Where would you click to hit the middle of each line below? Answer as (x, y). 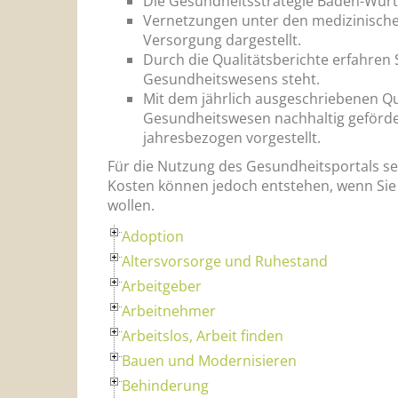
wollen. (131, 205)
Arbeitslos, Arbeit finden (203, 335)
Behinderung (165, 385)
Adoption (153, 236)
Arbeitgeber (162, 286)
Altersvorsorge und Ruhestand (225, 261)
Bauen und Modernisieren (209, 360)
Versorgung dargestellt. (222, 40)
